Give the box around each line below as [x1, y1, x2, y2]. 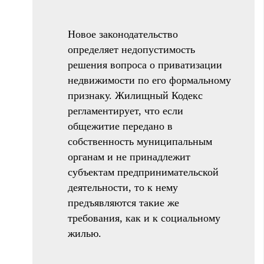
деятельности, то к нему [68, 181, 178, 193]
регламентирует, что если [68, 104, 183, 117]
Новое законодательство [68, 28, 178, 40]
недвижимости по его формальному [68, 74, 231, 86]
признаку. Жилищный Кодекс [68, 89, 203, 101]
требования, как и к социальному [68, 212, 220, 224]
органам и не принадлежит [68, 150, 190, 163]
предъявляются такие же [68, 196, 179, 209]
